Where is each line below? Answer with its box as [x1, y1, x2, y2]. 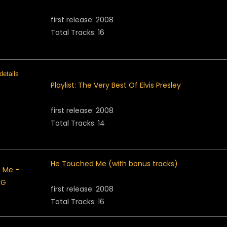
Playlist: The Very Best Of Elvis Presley [51, 80, 181, 90]
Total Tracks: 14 [51, 118, 105, 128]
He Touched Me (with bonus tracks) [51, 159, 178, 169]
